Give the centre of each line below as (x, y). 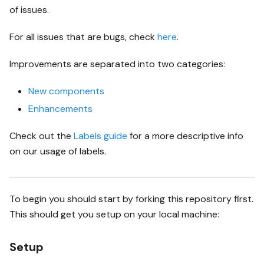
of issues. (29, 9)
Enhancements (60, 108)
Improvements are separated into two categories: (117, 64)
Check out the (42, 136)
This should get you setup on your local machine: (114, 214)
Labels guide (100, 136)
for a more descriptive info (185, 136)
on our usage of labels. (58, 151)
